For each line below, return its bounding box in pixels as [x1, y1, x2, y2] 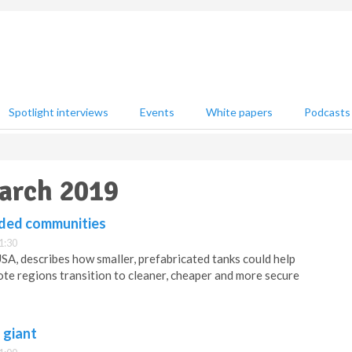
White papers [206, 105, 273, 119]
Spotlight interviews [9, 105, 108, 119]
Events [140, 105, 174, 119]
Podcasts [304, 105, 350, 119]
